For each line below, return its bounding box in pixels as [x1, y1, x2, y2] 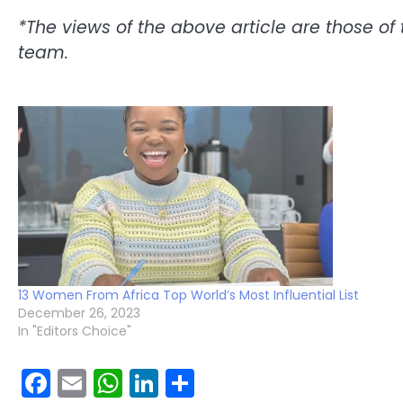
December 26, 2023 [18, 303, 140, 322]
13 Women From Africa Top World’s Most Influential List [18, 285, 359, 304]
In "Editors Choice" [18, 321, 131, 340]
